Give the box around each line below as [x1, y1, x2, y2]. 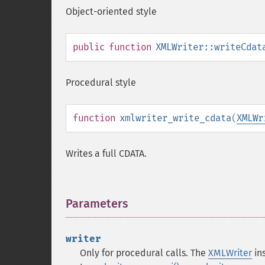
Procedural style [66, 77, 136, 88]
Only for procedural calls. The [80, 247, 208, 258]
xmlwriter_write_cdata [119, 112, 231, 124]
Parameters [66, 196, 128, 211]
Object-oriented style [66, 6, 157, 17]
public [73, 41, 105, 53]
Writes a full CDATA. [66, 148, 147, 159]
